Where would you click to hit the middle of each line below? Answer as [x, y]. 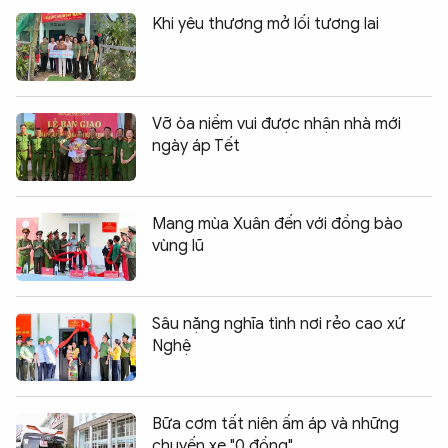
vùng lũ [178, 245]
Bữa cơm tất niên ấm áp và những [275, 423]
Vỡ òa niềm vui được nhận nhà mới [276, 123]
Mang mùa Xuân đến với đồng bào [277, 223]
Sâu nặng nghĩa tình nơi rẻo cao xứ [278, 323]
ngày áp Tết [196, 145]
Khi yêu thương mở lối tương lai [265, 23]
